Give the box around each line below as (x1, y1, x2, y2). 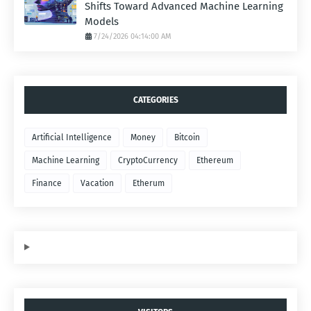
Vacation (81, 178, 114, 188)
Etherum (133, 178, 165, 188)
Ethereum (196, 155, 233, 165)
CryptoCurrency (118, 155, 178, 165)
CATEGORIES (133, 94, 178, 105)
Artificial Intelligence (32, 132, 112, 142)
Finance (32, 178, 62, 188)
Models (85, 15, 119, 28)
